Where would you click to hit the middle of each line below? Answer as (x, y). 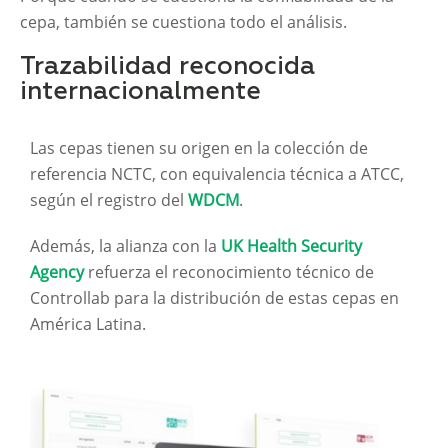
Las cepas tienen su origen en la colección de (199, 148)
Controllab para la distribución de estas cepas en (214, 298)
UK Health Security (291, 246)
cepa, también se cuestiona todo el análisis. (183, 22)
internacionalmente (140, 93)
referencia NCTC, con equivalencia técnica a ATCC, (217, 174)
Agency (57, 272)
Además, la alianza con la (125, 246)
